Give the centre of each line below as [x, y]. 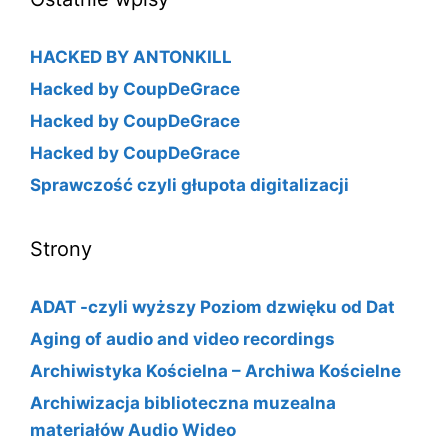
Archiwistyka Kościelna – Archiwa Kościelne [215, 370]
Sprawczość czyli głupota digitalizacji [189, 184]
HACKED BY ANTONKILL [131, 56]
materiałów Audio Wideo [133, 429]
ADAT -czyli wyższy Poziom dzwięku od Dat [212, 306]
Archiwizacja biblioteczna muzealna [183, 402]
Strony [61, 248]
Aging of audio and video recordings [182, 338]
